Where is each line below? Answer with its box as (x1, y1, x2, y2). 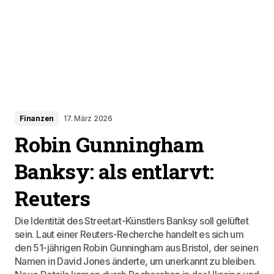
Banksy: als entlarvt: (15, 157, 214, 185)
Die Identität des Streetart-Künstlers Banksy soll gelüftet (15, 215, 248, 227)
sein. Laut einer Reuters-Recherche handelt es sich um (15, 228, 244, 240)
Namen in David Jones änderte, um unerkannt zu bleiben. (15, 255, 256, 267)
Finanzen (20, 114, 54, 123)
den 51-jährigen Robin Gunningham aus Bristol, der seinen (15, 242, 259, 254)
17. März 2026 (64, 114, 113, 123)
